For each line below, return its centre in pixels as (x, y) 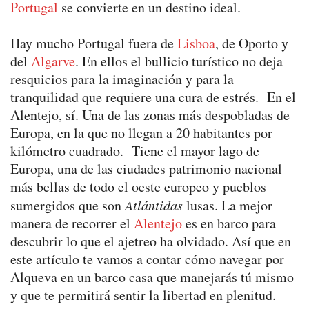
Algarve (53, 61)
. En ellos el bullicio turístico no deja (179, 61)
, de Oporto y (252, 43)
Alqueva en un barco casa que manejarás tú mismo (152, 277)
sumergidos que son (68, 205)
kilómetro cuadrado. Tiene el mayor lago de (135, 150)
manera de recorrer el (72, 223)
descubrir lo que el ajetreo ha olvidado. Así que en (151, 241)
